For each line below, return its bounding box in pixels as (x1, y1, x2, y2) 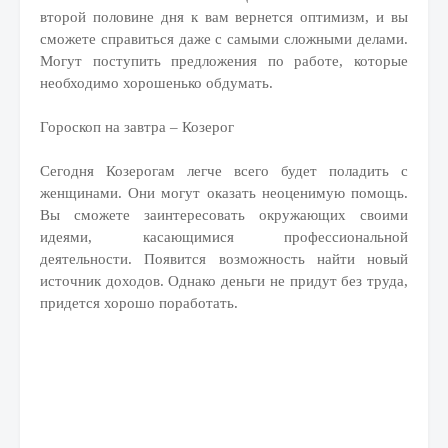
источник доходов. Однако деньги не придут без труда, (40, 273, 408, 289)
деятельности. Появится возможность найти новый (40, 251, 408, 267)
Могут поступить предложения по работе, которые (40, 53, 408, 69)
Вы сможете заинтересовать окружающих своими (40, 207, 408, 223)
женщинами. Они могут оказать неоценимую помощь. (40, 185, 408, 201)
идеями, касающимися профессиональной (40, 229, 408, 245)
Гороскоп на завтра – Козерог (40, 119, 234, 135)
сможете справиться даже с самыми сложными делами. (40, 31, 408, 47)
